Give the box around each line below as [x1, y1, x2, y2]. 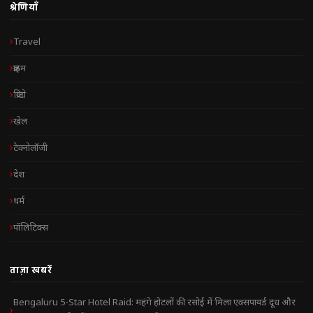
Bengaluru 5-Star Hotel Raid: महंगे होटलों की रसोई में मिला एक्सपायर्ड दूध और [13, 297, 296, 309]
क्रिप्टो [13, 89, 26, 101]
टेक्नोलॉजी [13, 142, 48, 154]
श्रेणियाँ [10, 1, 38, 13]
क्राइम [13, 62, 26, 75]
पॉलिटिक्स [13, 221, 48, 234]
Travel [13, 36, 41, 48]
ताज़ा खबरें [10, 264, 52, 275]
